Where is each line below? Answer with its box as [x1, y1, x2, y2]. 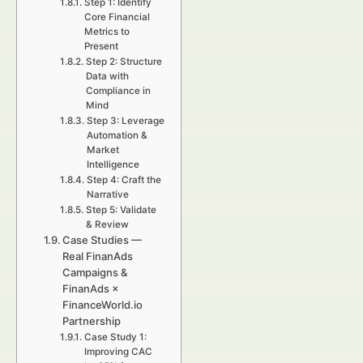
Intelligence [86, 159, 139, 170]
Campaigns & [62, 266, 128, 279]
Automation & [86, 130, 147, 141]
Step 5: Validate [85, 204, 156, 216]
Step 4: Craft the [86, 174, 161, 186]
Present [83, 41, 118, 52]
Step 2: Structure [85, 56, 162, 67]
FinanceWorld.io [62, 298, 143, 311]
